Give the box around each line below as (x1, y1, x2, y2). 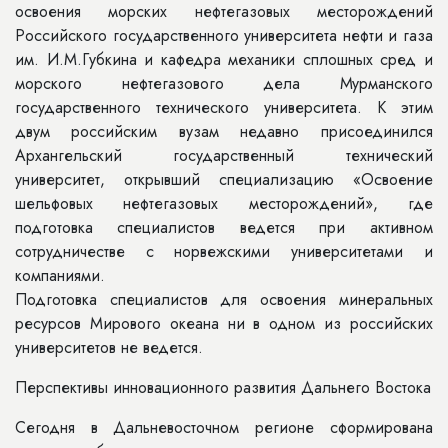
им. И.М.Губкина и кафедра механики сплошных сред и (15, 48, 433, 71)
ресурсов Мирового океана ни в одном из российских (15, 312, 433, 335)
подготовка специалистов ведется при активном (15, 216, 433, 239)
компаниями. (15, 264, 105, 287)
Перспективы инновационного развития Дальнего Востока (15, 376, 431, 399)
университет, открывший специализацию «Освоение (15, 168, 433, 191)
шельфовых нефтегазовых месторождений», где (15, 192, 433, 215)
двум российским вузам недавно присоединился (15, 120, 433, 143)
